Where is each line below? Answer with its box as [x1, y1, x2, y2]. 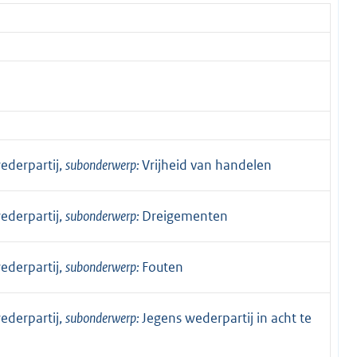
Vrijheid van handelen [142, 155, 272, 174]
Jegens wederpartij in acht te [142, 308, 312, 327]
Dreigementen [142, 206, 228, 225]
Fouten [142, 257, 183, 276]
